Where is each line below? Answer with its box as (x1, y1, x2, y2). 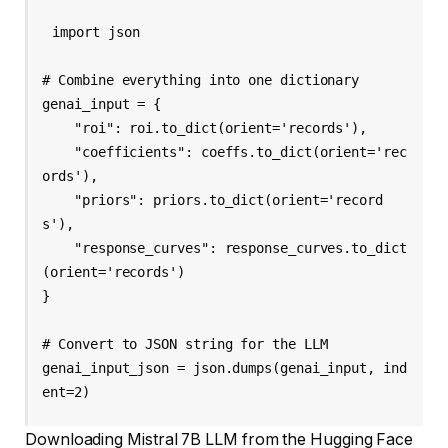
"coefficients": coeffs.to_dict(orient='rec (42, 143, 75, 160)
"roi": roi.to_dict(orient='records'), (42, 119, 75, 136)
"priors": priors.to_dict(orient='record (42, 191, 75, 208)
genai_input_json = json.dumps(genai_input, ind (42, 359, 407, 376)
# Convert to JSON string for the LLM (42, 335, 328, 352)
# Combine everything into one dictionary (42, 71, 360, 88)
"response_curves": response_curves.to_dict (42, 239, 75, 256)
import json (52, 23, 140, 40)
